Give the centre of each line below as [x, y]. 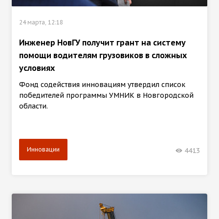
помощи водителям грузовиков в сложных [103, 55]
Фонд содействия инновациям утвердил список [102, 84]
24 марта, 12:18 [41, 22]
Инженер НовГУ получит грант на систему [102, 42]
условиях [37, 68]
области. [33, 106]
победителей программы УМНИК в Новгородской [106, 95]
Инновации [43, 149]
